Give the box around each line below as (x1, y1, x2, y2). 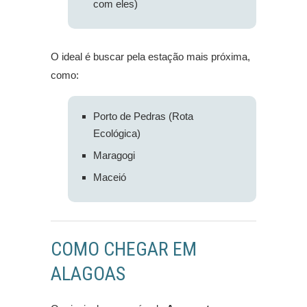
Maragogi (93, 149, 135, 162)
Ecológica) (93, 127, 140, 140)
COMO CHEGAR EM (51, 238, 197, 261)
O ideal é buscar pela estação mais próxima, (51, 51, 250, 63)
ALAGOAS (51, 262, 125, 286)
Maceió (93, 171, 126, 184)
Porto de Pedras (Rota (93, 110, 193, 123)
